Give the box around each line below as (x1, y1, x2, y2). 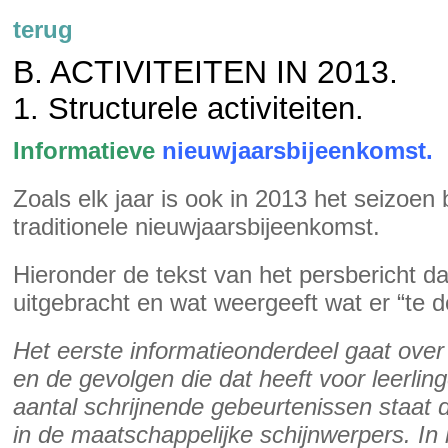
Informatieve (13, 137, 155, 164)
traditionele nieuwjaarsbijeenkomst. (13, 213, 380, 240)
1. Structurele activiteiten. (13, 91, 364, 126)
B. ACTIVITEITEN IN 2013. (13, 54, 398, 90)
